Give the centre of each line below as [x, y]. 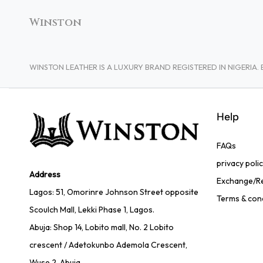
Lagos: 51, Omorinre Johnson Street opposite [114, 192]
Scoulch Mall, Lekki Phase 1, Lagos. [92, 209]
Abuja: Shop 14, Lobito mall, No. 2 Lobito [102, 227]
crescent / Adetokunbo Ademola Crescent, [108, 245]
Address [45, 174]
